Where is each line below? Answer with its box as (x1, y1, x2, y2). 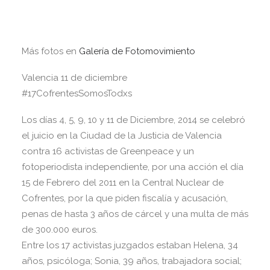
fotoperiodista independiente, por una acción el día (22, 162, 243, 172)
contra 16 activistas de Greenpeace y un (22, 146, 194, 157)
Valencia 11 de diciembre (22, 72, 127, 83)
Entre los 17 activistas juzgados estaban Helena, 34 (22, 240, 238, 251)
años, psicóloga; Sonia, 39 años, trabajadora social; (22, 256, 242, 266)
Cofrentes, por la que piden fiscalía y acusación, (22, 193, 228, 204)
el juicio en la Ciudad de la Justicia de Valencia (22, 130, 222, 141)
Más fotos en (22, 46, 79, 57)
